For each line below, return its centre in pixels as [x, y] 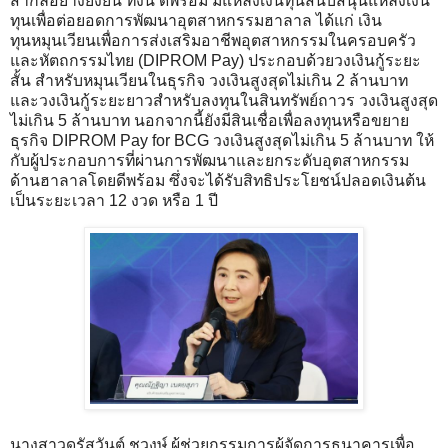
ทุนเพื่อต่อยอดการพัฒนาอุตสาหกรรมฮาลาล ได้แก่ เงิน [196, 21]
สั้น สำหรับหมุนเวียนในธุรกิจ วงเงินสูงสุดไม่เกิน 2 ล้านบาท [211, 81]
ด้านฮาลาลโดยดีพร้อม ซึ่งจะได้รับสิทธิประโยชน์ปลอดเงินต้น [218, 181]
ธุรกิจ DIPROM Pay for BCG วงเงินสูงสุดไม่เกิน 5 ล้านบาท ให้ [222, 141]
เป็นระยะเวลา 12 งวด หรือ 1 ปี [114, 201]
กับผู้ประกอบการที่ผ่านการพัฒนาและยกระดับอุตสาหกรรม [209, 161]
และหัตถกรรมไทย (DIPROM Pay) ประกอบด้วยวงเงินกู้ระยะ [215, 61]
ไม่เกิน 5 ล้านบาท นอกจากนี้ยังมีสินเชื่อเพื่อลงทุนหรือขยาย [209, 121]
